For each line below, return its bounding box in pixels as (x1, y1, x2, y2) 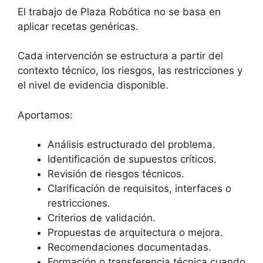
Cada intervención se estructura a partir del (18, 50, 223, 62)
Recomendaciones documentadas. (48, 241, 211, 253)
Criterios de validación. (48, 212, 156, 224)
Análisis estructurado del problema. (48, 139, 215, 150)
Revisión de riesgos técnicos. (48, 168, 184, 180)
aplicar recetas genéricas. (18, 20, 139, 32)
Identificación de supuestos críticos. (48, 153, 217, 165)
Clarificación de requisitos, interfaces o (48, 183, 231, 194)
